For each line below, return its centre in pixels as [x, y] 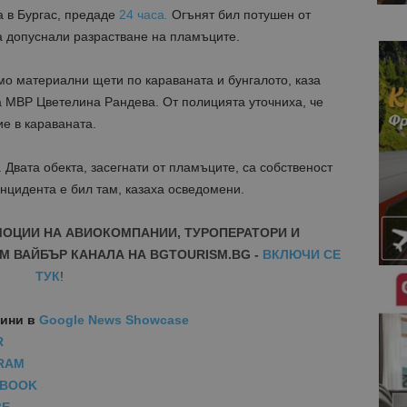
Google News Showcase [114, 320]
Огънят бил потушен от [239, 15]
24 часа [141, 15]
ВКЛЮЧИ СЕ [301, 254]
